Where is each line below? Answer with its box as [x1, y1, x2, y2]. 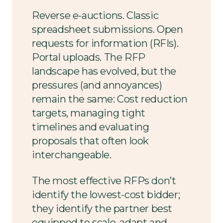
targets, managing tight [32, 107, 145, 119]
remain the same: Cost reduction [32, 93, 188, 105]
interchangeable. [32, 149, 111, 161]
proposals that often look [32, 135, 149, 147]
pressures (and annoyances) [32, 79, 162, 91]
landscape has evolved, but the [32, 65, 177, 77]
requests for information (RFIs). [32, 37, 179, 49]
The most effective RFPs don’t [32, 175, 176, 187]
